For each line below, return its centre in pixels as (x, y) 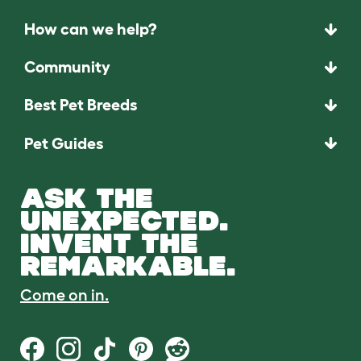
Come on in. (64, 295)
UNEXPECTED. (124, 220)
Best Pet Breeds (81, 105)
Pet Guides (64, 143)
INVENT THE (109, 243)
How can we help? (90, 29)
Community (67, 67)
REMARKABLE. (128, 265)
